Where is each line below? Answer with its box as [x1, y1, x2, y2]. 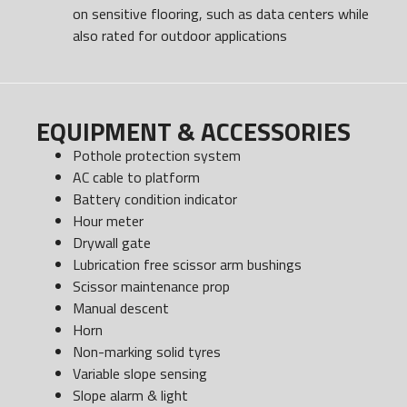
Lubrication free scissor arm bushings [73, 253, 302, 275]
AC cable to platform [73, 165, 200, 188]
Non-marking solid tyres [73, 340, 221, 362]
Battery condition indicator [73, 187, 237, 210]
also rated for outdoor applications [73, 24, 287, 46]
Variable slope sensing [73, 362, 207, 384]
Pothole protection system [73, 144, 241, 166]
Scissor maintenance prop [73, 274, 230, 297]
